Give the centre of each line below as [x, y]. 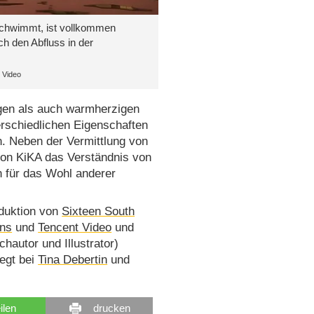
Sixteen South [98, 212]
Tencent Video [75, 228]
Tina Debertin [73, 260]
